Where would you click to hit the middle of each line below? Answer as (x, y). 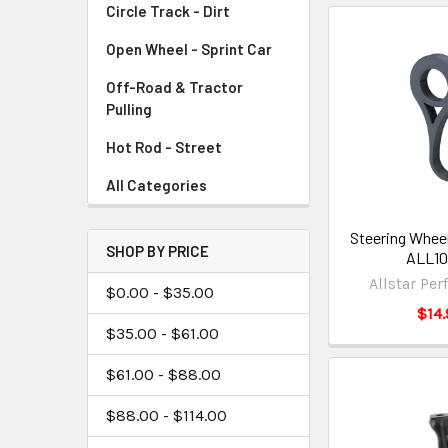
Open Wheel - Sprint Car (189, 49)
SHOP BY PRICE (157, 251)
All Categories (156, 185)
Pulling (129, 109)
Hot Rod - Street (164, 147)
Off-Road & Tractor (174, 87)
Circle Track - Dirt (168, 11)
